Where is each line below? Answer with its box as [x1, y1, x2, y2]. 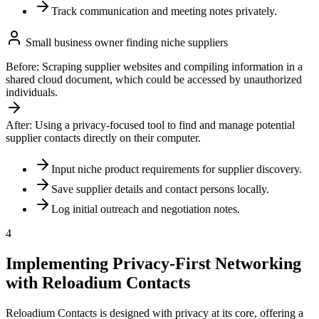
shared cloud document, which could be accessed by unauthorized [6, 73, 302, 86]
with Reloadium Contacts [6, 273, 190, 293]
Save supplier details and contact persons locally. [51, 183, 269, 196]
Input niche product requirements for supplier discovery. [51, 163, 302, 176]
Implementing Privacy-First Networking [6, 254, 301, 273]
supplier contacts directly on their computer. [6, 132, 201, 145]
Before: [6, 61, 39, 73]
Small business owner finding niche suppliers [23, 36, 228, 49]
